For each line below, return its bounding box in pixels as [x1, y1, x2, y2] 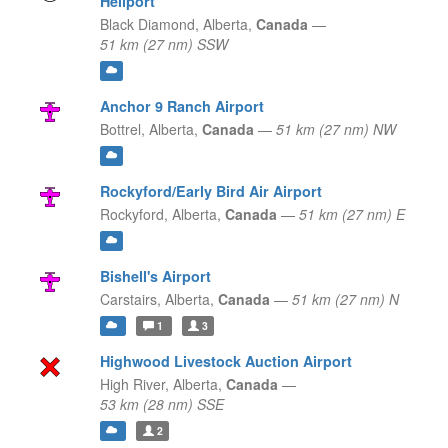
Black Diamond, [99, 14, 199, 35]
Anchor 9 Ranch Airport [99, 96, 264, 117]
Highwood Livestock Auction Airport [99, 351, 352, 372]
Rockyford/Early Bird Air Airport [99, 181, 322, 202]
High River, [99, 374, 169, 395]
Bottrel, [99, 119, 145, 140]
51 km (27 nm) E [298, 204, 405, 225]
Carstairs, [99, 289, 161, 310]
